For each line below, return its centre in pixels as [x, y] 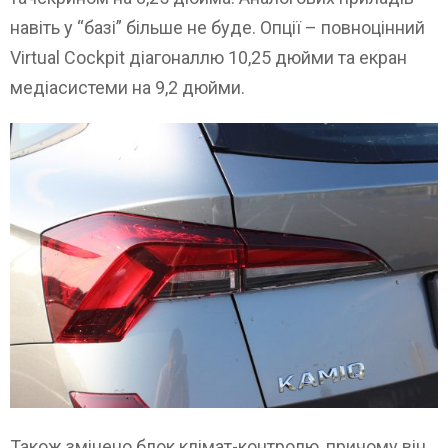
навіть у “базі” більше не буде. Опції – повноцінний [217, 27]
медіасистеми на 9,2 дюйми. [127, 87]
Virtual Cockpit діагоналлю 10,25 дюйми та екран [208, 57]
